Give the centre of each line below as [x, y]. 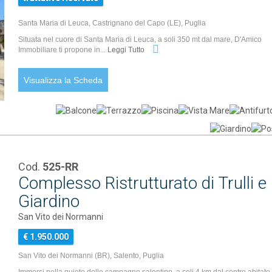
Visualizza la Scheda [63, 80]
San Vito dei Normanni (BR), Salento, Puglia [91, 256]
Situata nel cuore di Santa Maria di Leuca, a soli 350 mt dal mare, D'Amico [140, 39]
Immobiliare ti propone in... [63, 50]
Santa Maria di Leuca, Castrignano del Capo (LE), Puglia [112, 23]
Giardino [49, 201]
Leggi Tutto [127, 50]
